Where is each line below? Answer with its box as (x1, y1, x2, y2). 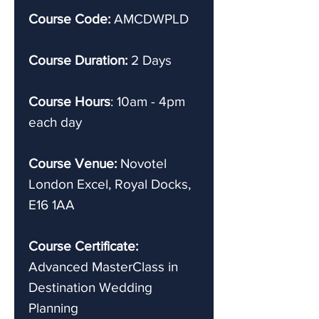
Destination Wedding (28, 279, 152, 295)
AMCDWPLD (110, 11, 189, 26)
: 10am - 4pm (110, 93, 185, 109)
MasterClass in (92, 258, 178, 274)
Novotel (120, 155, 167, 171)
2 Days (127, 52, 172, 68)
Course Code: (28, 11, 110, 26)
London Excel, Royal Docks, (28, 176, 191, 192)
